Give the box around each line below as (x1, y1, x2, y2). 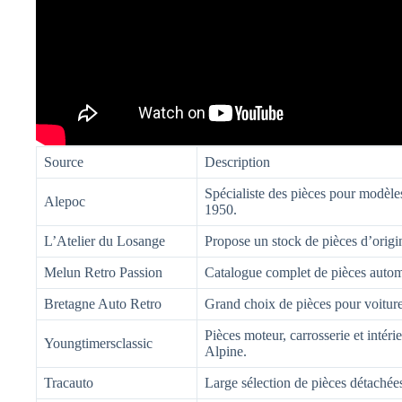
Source (44, 153, 83, 170)
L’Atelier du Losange (44, 232, 165, 249)
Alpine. (205, 343, 247, 359)
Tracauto (44, 374, 93, 390)
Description (205, 153, 270, 170)
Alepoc (44, 193, 85, 209)
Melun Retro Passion (44, 264, 162, 280)
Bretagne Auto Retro (44, 295, 162, 311)
